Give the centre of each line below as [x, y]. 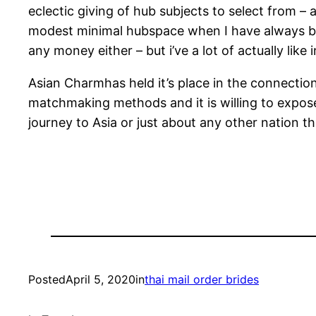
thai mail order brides [202, 279]
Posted [47, 279]
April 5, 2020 [101, 279]
